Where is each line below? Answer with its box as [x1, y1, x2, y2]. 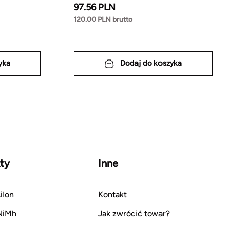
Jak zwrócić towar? [98, 209, 170, 219]
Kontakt [98, 190, 127, 200]
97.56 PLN [74, 2, 116, 13]
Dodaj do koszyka [120, 58, 182, 68]
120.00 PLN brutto [74, 15, 132, 25]
